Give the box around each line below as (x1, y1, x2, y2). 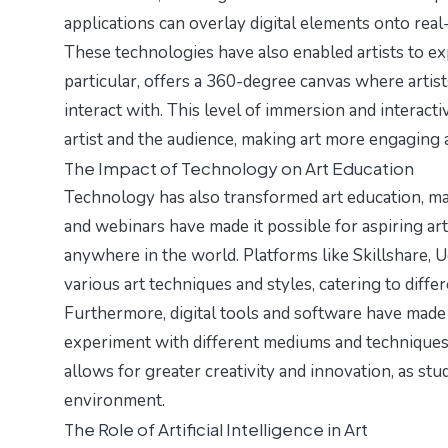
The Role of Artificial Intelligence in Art (64, 418, 368, 441)
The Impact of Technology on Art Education (64, 157, 414, 180)
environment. (64, 389, 165, 413)
